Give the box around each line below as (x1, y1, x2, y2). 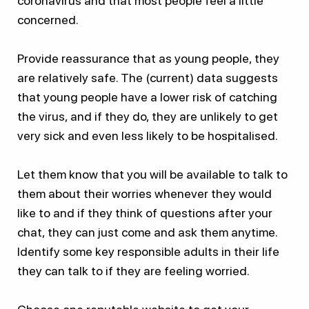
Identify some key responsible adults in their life (17, 243, 279, 259)
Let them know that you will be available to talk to (17, 166, 288, 181)
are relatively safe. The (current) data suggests (17, 70, 278, 85)
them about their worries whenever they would (17, 186, 272, 201)
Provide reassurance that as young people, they (17, 50, 279, 66)
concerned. (17, 12, 79, 27)
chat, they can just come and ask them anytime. (17, 224, 278, 239)
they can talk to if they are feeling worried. (17, 263, 250, 278)
